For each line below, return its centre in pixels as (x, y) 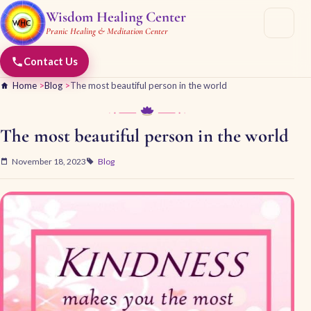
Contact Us (51, 61)
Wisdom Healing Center (116, 17)
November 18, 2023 (49, 161)
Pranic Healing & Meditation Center (107, 31)
